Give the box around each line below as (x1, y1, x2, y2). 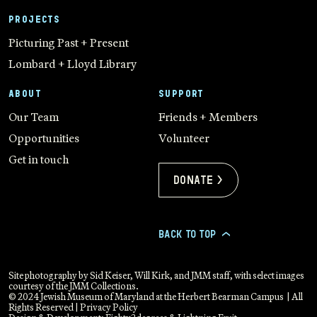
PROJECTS (8, 14, 61, 25)
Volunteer (158, 131, 209, 146)
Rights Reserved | (8, 301, 80, 313)
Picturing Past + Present (8, 35, 129, 50)
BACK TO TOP (158, 229, 219, 240)
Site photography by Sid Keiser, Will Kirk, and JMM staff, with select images (8, 270, 304, 282)
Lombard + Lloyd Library (8, 57, 137, 71)
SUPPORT (158, 88, 204, 99)
